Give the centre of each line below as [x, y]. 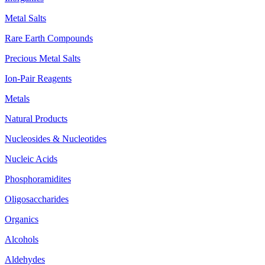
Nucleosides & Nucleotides [56, 138]
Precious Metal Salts [43, 58]
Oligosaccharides [37, 199]
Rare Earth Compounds [49, 38]
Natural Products [36, 118]
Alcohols [22, 239]
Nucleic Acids [31, 159]
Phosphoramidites [38, 179]
